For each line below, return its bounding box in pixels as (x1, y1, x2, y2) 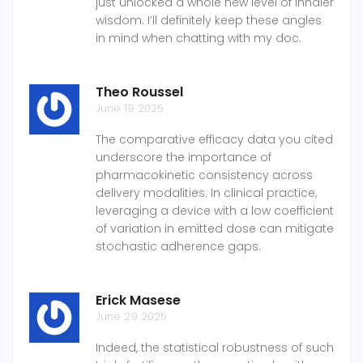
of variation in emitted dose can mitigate (96, 220, 334, 237)
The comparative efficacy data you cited (96, 131, 333, 148)
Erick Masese (96, 291, 181, 310)
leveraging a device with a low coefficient (96, 203, 334, 220)
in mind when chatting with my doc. (96, 30, 301, 47)
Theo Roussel (96, 83, 183, 102)
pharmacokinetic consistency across (96, 167, 313, 184)
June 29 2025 (96, 309, 167, 325)
